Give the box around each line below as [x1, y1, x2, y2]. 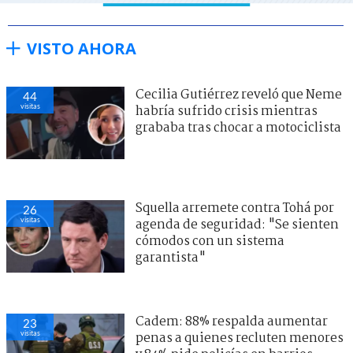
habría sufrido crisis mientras [136, 102, 318, 122]
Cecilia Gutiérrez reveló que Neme [136, 85, 342, 106]
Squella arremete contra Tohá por [136, 199, 334, 219]
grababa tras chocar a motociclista [136, 118, 341, 139]
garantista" [136, 248, 206, 269]
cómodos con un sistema [136, 232, 284, 252]
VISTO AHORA [27, 38, 136, 60]
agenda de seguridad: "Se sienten [136, 215, 339, 236]
